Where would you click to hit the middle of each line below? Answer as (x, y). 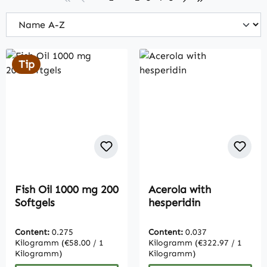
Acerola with (180, 190)
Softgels (35, 203)
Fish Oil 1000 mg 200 (67, 190)
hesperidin (174, 203)
